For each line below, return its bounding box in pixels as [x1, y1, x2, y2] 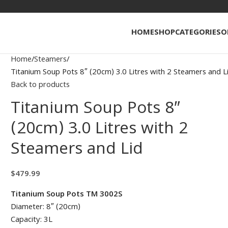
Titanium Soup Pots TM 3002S [11, 188, 123, 202]
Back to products [11, 79, 70, 92]
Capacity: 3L [11, 214, 53, 227]
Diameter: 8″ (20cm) [11, 201, 81, 214]
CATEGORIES [175, 26, 221, 40]
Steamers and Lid [11, 136, 144, 164]
